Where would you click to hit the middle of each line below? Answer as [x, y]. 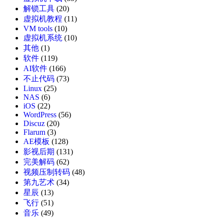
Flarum [34, 132]
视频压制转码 [47, 172]
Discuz [34, 124]
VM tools [38, 29]
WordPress [40, 115]
